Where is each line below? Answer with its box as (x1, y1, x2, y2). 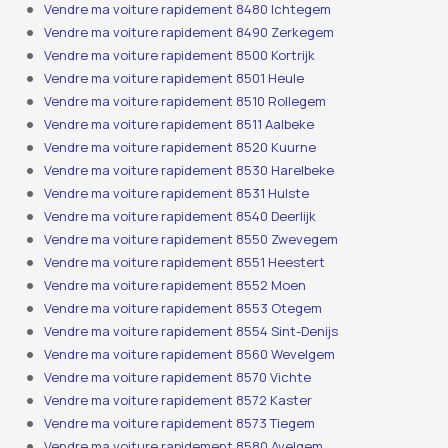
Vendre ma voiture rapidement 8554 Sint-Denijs (44, 322, 339, 340)
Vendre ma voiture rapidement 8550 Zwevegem (44, 230, 339, 248)
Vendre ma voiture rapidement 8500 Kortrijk (44, 46, 316, 64)
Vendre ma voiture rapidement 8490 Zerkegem (44, 23, 335, 41)
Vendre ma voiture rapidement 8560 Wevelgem (44, 345, 336, 363)
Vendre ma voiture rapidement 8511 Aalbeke (44, 115, 315, 133)
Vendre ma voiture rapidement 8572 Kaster (44, 391, 313, 409)
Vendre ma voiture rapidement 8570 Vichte (44, 368, 312, 386)
